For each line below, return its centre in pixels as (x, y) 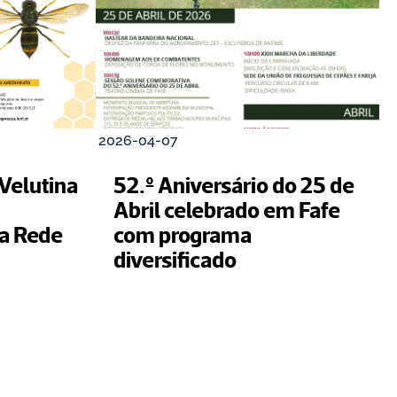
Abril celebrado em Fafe (227, 209)
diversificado (175, 259)
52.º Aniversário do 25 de (234, 184)
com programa (183, 234)
